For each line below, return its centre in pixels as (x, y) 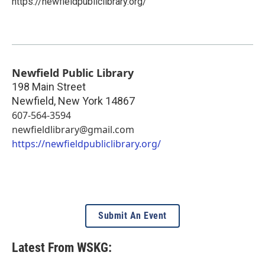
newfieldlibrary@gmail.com (73, 129)
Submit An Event (132, 215)
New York (80, 101)
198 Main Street (49, 86)
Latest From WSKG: (62, 247)
